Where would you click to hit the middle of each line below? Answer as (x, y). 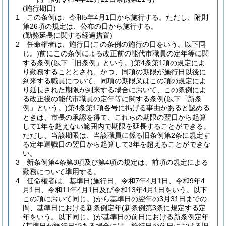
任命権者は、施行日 (59, 44)
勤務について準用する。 (62, 172)
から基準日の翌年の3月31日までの (151, 199)
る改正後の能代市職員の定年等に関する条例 (93, 99)
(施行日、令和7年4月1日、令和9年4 (148, 181)
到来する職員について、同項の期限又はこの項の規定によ (115, 81)
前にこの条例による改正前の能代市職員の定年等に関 (124, 53)
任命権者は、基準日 (59, 181)
